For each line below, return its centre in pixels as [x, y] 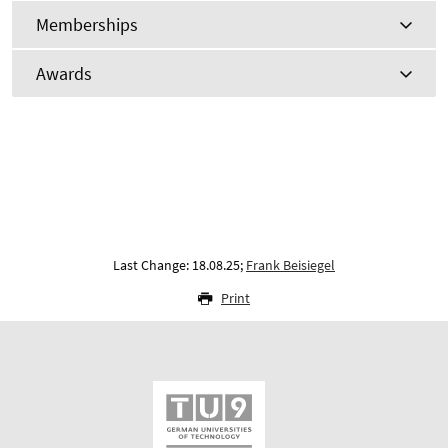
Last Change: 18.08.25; [179, 265]
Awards [64, 74]
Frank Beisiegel [290, 265]
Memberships [87, 25]
